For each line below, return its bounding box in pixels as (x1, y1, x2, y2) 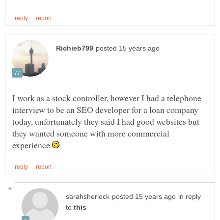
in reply (178, 193, 201, 201)
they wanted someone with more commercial (12, 127, 169, 139)
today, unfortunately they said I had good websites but (12, 115, 199, 127)
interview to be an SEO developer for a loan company (12, 103, 198, 115)
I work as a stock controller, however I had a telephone (12, 91, 201, 104)
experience (12, 138, 52, 151)
